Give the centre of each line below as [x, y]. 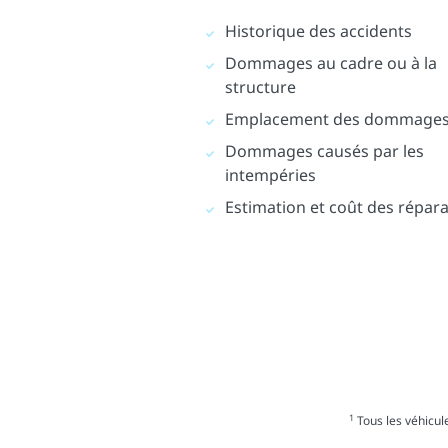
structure [261, 87]
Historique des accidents [319, 31]
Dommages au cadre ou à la [331, 63]
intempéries [271, 175]
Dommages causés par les [325, 151]
